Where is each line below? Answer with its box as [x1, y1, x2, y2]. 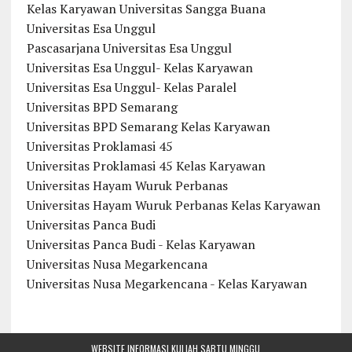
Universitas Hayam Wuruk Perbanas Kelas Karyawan [26, 196, 321, 214]
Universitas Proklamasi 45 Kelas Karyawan [26, 157, 266, 175]
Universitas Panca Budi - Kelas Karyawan [26, 236, 255, 254]
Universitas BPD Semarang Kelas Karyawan [26, 118, 270, 136]
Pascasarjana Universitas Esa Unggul [26, 39, 232, 57]
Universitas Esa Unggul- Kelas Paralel [26, 79, 236, 97]
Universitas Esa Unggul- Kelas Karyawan [26, 59, 253, 77]
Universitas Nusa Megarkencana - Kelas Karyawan [26, 275, 307, 293]
